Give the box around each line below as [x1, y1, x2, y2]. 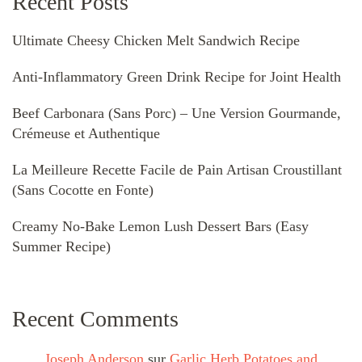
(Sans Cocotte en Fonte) [12, 181, 154, 198]
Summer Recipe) [12, 238, 111, 255]
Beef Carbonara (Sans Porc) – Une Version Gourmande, [12, 104, 341, 121]
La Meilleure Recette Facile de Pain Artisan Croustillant [12, 161, 342, 178]
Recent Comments [12, 305, 179, 331]
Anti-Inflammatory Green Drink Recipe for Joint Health [12, 68, 341, 85]
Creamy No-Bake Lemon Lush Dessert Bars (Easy [12, 217, 309, 234]
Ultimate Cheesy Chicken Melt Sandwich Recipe [12, 32, 300, 48]
